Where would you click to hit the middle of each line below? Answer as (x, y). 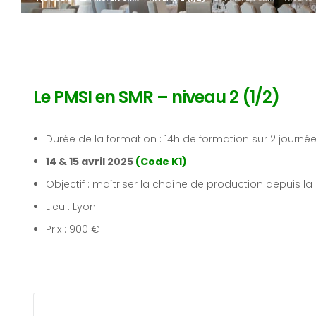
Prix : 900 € (74, 229)
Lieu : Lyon (71, 207)
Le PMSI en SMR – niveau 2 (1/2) (156, 97)
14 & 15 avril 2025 (91, 162)
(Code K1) (161, 162)
